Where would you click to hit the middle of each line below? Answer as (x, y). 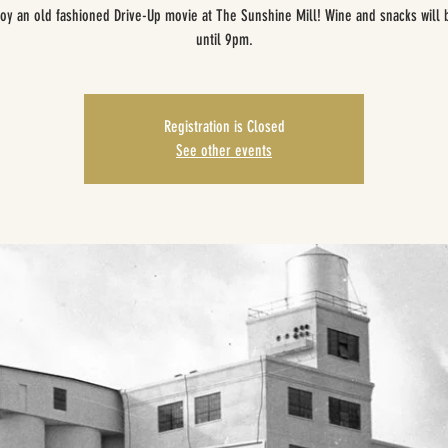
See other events (224, 150)
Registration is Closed (224, 126)
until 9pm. (224, 39)
